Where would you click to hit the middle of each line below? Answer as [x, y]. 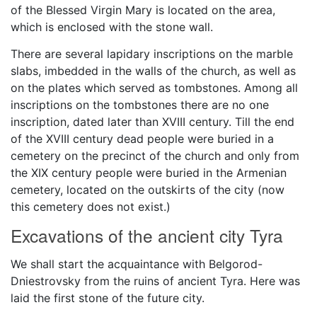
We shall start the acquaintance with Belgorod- [137, 264]
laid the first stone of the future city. [108, 298]
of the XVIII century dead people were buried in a [142, 138]
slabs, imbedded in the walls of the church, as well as [153, 70]
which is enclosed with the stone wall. [112, 27]
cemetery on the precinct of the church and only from [155, 155]
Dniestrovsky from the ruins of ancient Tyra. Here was [155, 281]
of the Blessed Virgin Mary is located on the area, [143, 10]
